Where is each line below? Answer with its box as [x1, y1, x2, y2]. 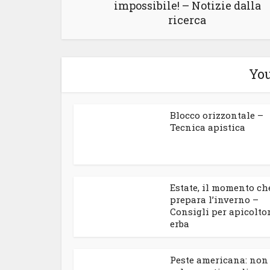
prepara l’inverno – [170, 193, 259, 206]
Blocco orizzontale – [170, 109, 263, 121]
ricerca [168, 13, 206, 27]
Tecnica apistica [170, 121, 245, 133]
